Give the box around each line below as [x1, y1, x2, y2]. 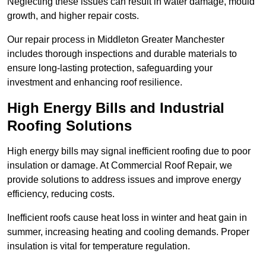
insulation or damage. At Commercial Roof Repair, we [7, 160, 232, 171]
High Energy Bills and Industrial [7, 100, 224, 116]
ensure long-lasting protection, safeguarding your [7, 63, 213, 74]
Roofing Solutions [7, 118, 132, 134]
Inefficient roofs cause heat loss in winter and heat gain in [7, 213, 247, 223]
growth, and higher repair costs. [7, 11, 139, 21]
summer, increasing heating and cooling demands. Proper [7, 227, 249, 237]
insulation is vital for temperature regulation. [7, 241, 190, 252]
